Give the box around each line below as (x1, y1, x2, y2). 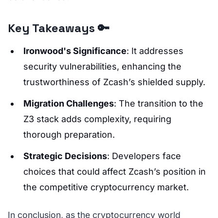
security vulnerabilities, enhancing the (23, 61, 182, 72)
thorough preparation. (23, 129, 115, 140)
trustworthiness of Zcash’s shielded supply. (23, 77, 205, 87)
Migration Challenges (23, 98, 114, 109)
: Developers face (107, 151, 181, 161)
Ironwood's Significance (23, 46, 127, 56)
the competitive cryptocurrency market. (23, 182, 189, 192)
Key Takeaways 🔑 (8, 20, 109, 36)
